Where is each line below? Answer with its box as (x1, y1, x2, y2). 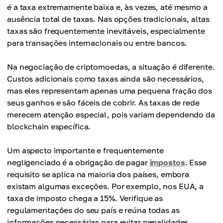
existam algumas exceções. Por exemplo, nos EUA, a (7, 181, 204, 192)
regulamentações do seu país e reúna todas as (7, 205, 180, 216)
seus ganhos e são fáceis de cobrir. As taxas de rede (7, 98, 200, 108)
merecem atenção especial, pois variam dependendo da (7, 110, 215, 120)
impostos (149, 157, 185, 168)
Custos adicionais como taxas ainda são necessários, (7, 74, 204, 84)
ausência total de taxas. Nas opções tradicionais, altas (7, 14, 210, 24)
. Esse (185, 157, 207, 168)
